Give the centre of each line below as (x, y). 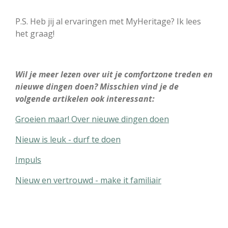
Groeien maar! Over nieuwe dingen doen (92, 119)
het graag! (35, 33)
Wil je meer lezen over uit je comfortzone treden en (114, 74)
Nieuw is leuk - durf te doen (68, 139)
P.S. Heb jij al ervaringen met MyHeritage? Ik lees (108, 21)
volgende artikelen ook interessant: (85, 98)
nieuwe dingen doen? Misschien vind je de (97, 86)
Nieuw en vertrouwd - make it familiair (88, 180)
